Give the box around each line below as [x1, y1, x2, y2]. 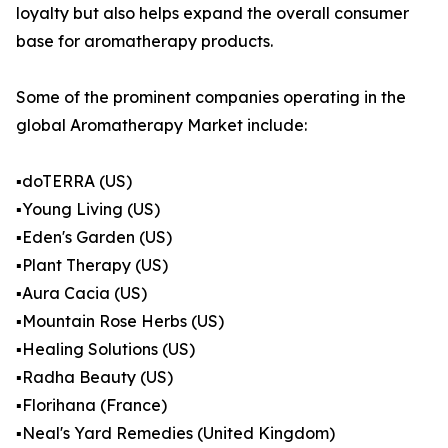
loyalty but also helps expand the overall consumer [16, 3, 409, 24]
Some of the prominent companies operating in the [16, 87, 406, 108]
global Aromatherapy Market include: [16, 115, 307, 136]
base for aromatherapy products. [16, 31, 273, 52]
